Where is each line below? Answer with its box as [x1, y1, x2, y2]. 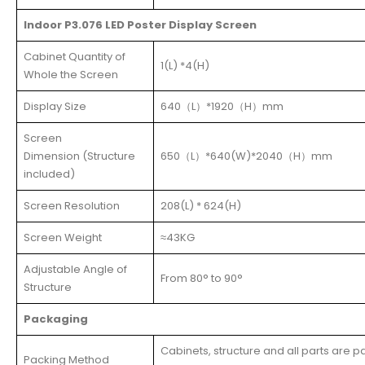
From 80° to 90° [161, 270, 243, 286]
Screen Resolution [24, 197, 120, 213]
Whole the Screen [24, 66, 118, 82]
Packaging [24, 310, 88, 327]
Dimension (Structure [24, 147, 135, 164]
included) [24, 165, 75, 182]
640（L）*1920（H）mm [161, 98, 284, 114]
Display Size [24, 98, 86, 114]
